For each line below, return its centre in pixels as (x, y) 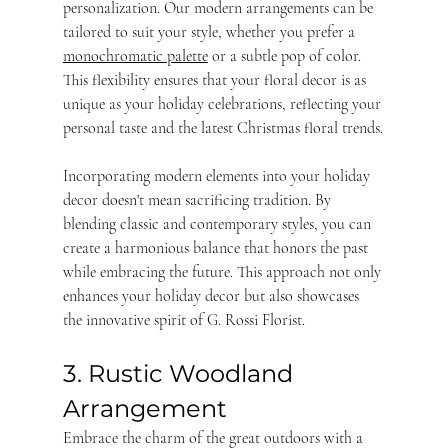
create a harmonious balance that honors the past (217, 248)
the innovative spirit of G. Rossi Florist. (183, 320)
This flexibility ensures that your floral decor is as (216, 80)
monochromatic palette (135, 56)
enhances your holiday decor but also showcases (212, 296)
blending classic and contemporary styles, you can (218, 224)
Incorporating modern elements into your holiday (218, 176)
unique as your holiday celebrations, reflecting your (223, 104)
